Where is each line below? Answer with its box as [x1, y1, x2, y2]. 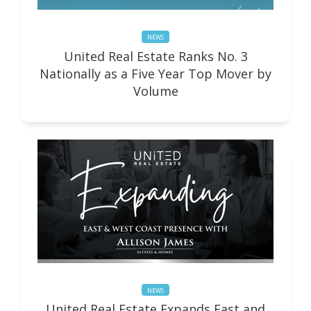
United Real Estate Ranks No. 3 [63, 47, 248, 65]
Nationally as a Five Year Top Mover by [40, 65, 271, 82]
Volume [133, 82, 178, 99]
